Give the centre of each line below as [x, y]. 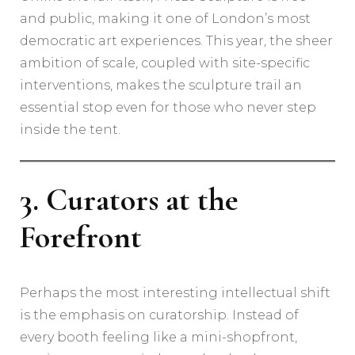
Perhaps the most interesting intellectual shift [175, 293]
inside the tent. [70, 130]
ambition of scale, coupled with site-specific [165, 63]
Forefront [81, 237]
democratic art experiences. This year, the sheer [176, 41]
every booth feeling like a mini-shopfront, [158, 338]
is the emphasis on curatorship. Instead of [159, 315]
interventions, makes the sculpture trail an [161, 86]
